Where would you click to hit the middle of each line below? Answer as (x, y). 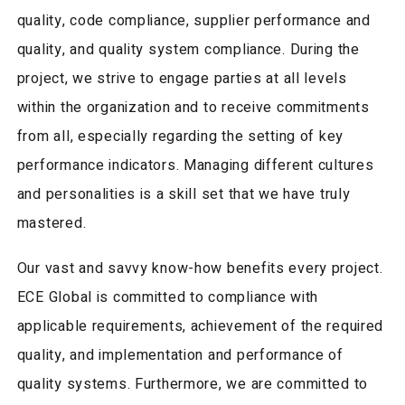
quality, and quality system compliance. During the (188, 49)
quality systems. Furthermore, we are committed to (193, 385)
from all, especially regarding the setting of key (180, 136)
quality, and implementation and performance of (180, 356)
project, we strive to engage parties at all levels (182, 78)
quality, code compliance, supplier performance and (193, 20)
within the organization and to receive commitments (193, 107)
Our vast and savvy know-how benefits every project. (200, 269)
